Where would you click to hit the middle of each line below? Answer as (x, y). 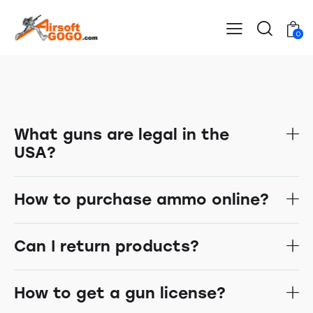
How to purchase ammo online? (141, 200)
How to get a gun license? (120, 293)
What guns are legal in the (122, 135)
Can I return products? (107, 247)
